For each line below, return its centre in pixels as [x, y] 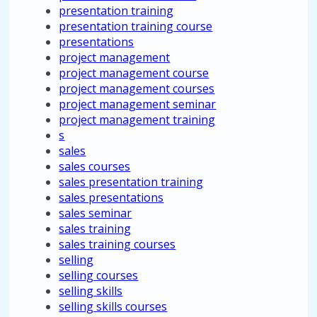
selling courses [99, 275]
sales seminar [96, 213]
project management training [137, 120]
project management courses [137, 88]
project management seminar [138, 104]
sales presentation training [131, 182]
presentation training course [136, 26]
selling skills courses [113, 306]
